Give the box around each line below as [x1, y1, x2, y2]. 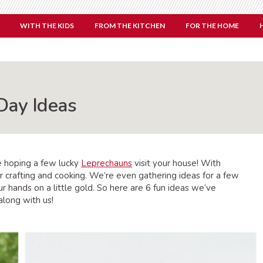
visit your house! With [132, 157, 221, 169]
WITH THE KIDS [20, 21, 74, 30]
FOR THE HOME [186, 21, 239, 30]
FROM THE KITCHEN [95, 21, 165, 30]
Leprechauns [81, 157, 132, 169]
